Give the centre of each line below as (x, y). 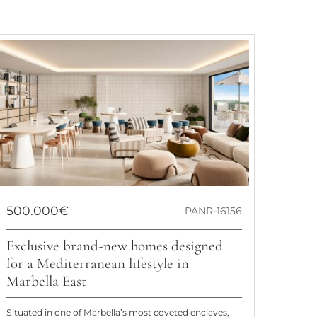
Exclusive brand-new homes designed (115, 246)
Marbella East (47, 282)
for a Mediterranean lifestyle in (98, 264)
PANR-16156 (213, 211)
